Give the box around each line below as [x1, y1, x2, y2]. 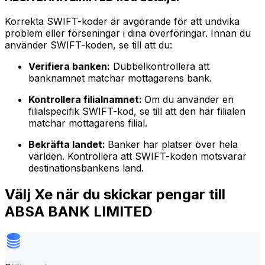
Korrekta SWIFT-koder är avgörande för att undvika [5, 15, 240, 28]
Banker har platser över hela [108, 138, 238, 151]
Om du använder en [144, 93, 234, 106]
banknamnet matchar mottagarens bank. [28, 72, 212, 85]
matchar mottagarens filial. [28, 117, 147, 130]
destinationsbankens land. [28, 162, 144, 174]
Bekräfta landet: [28, 138, 108, 151]
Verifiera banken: [28, 60, 110, 73]
